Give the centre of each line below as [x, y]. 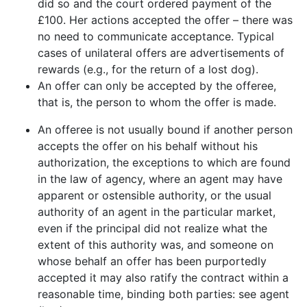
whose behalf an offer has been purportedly [152, 261]
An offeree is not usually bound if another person [165, 129]
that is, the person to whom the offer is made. [157, 102]
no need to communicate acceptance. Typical [156, 36]
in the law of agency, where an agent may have [160, 179]
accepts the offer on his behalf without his [148, 146]
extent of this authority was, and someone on [156, 244]
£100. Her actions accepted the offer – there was [165, 20]
